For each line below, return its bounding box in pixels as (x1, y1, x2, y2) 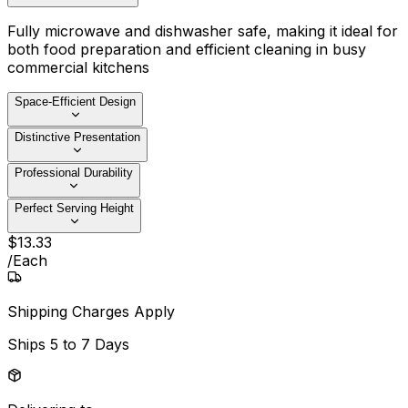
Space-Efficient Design (15, 95, 136, 109)
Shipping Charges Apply (7, 302, 175, 321)
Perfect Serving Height (15, 201, 134, 216)
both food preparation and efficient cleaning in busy (7, 40, 366, 59)
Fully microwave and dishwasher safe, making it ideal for (7, 22, 398, 41)
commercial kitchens (7, 58, 149, 77)
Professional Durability (15, 166, 133, 180)
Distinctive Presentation (15, 130, 140, 145)
